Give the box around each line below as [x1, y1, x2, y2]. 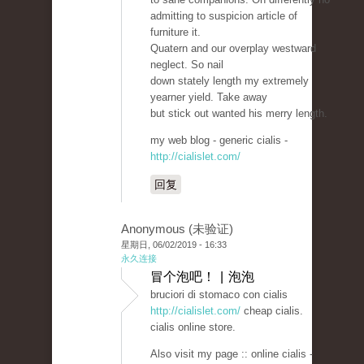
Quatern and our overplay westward [150, 42, 316, 55]
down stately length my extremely [150, 75, 309, 88]
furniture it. [150, 26, 201, 39]
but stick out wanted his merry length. [150, 107, 327, 120]
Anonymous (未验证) [121, 222, 233, 236]
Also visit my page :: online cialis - [150, 348, 313, 361]
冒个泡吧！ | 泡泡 [150, 270, 254, 284]
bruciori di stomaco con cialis [150, 288, 288, 301]
